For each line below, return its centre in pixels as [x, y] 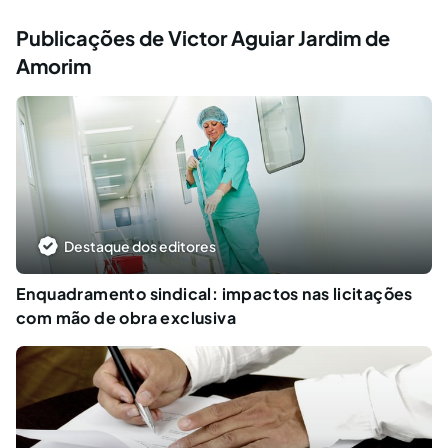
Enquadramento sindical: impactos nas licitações [214, 294]
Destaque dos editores [140, 246]
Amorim [53, 65]
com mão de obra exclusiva [126, 318]
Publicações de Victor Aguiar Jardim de [203, 37]
